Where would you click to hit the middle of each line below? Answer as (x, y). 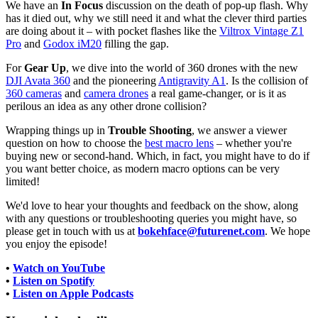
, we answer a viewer (239, 131)
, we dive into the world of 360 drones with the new (182, 68)
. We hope (287, 231)
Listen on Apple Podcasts (73, 294)
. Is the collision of (267, 81)
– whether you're (253, 143)
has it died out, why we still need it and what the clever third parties (156, 18)
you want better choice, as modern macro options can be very (143, 169)
